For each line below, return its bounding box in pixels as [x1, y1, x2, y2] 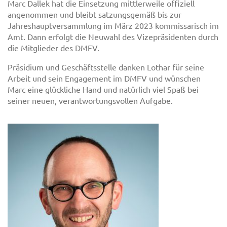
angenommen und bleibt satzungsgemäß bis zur [8, 9, 181, 19]
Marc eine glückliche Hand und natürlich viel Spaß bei [8, 84, 199, 94]
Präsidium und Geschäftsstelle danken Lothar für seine [8, 61, 204, 72]
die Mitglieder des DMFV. [8, 42, 99, 53]
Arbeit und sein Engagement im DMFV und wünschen [8, 72, 201, 83]
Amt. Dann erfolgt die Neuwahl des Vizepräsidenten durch [8, 31, 218, 42]
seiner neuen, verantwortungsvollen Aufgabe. [8, 95, 173, 105]
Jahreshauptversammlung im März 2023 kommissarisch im [8, 20, 219, 30]
